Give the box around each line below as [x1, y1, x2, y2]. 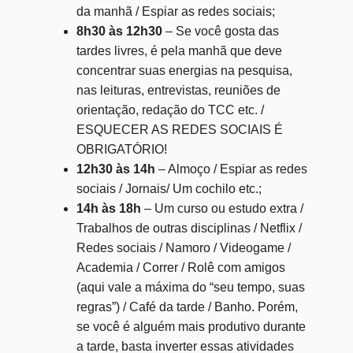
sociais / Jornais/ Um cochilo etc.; [76, 181, 262, 195]
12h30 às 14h [76, 162, 155, 176]
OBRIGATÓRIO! [76, 142, 167, 156]
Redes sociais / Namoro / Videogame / [76, 240, 291, 255]
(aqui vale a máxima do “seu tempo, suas [76, 280, 305, 294]
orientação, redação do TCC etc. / [76, 102, 264, 117]
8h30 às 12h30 [76, 24, 162, 38]
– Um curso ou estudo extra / [140, 201, 303, 215]
